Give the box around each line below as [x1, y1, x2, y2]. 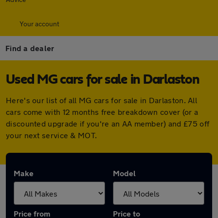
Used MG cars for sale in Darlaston [6, 73, 200, 87]
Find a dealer [5, 43, 54, 53]
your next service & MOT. [6, 130, 97, 140]
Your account [19, 19, 59, 28]
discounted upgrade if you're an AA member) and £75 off [6, 119, 210, 128]
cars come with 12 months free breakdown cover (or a [6, 107, 199, 116]
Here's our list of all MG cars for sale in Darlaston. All [6, 95, 198, 105]
